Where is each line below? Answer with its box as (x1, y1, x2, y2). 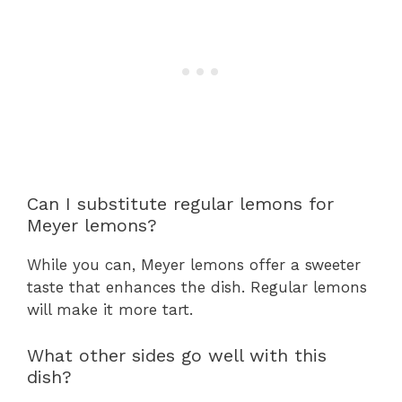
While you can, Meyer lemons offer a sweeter (27, 256, 361, 275)
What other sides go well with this (27, 344, 327, 366)
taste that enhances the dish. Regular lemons (27, 278, 367, 297)
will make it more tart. (27, 301, 193, 319)
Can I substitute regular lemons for (27, 193, 334, 215)
